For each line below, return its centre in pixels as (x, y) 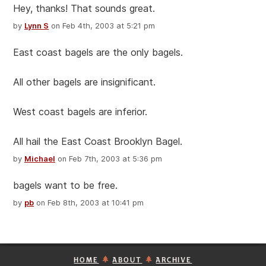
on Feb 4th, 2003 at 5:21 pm (102, 26)
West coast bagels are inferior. (80, 112)
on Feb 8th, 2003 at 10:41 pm (89, 203)
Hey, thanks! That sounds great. (84, 9)
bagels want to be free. (65, 186)
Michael (40, 159)
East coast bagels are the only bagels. (98, 53)
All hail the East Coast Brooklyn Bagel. (98, 142)
